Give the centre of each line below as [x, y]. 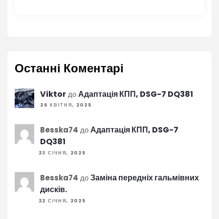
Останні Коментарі [69, 68]
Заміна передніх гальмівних [145, 178]
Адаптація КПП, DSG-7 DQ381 [136, 94]
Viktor [53, 94]
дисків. [54, 190]
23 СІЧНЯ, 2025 [62, 153]
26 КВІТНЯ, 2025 [66, 105]
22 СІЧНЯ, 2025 [62, 200]
